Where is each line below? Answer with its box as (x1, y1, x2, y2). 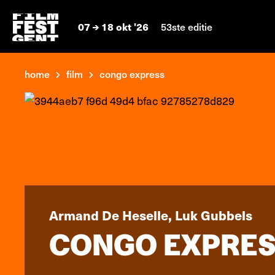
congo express (99, 67, 165, 80)
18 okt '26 (99, 19, 151, 34)
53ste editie (161, 19, 212, 33)
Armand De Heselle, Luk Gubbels (49, 206, 252, 224)
